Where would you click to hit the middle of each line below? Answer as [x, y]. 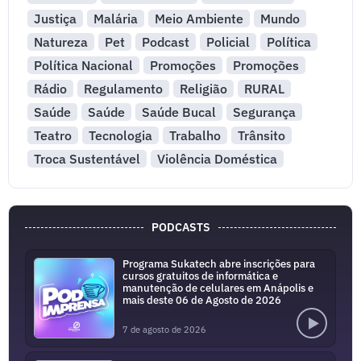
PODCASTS [180, 227]
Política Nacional [83, 65]
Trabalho [195, 135]
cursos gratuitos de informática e [200, 276]
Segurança [264, 112]
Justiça [55, 19]
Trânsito [261, 135]
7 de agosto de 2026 [164, 330]
